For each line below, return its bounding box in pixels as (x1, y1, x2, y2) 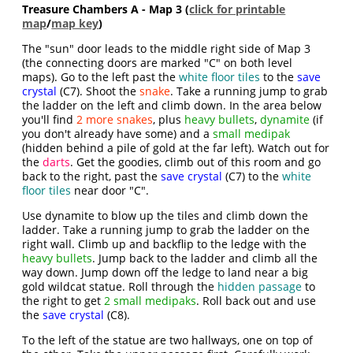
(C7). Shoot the (57, 84, 140, 98)
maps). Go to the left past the (22, 69, 180, 84)
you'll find (22, 112, 77, 127)
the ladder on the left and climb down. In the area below (22, 98, 322, 113)
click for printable (189, 2, 286, 17)
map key (51, 16, 99, 31)
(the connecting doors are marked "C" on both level (22, 55, 293, 70)
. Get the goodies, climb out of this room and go (70, 154, 321, 169)
